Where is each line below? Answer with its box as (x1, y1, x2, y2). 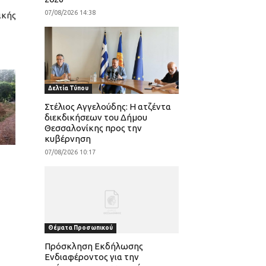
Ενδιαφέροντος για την (44, 252, 139, 262)
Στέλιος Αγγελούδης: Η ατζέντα (44, 102, 171, 112)
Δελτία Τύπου (47, 85, 88, 92)
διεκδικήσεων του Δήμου (44, 112, 147, 123)
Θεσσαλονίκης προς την (44, 123, 142, 134)
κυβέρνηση (44, 134, 91, 144)
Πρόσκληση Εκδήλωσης (44, 241, 143, 252)
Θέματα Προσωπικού (47, 224, 113, 232)
